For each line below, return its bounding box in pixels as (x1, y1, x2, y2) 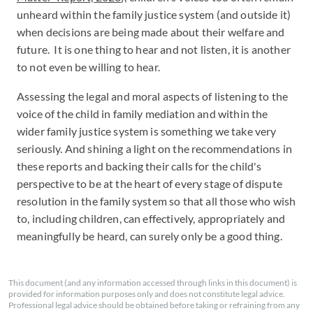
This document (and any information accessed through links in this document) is (8, 277, 297, 288)
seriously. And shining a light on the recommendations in (17, 142, 292, 155)
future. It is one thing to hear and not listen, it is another (17, 43, 291, 56)
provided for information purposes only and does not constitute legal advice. (8, 289, 285, 299)
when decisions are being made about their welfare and (17, 25, 285, 38)
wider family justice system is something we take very (17, 124, 277, 138)
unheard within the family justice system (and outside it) (17, 8, 291, 21)
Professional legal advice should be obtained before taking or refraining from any (8, 300, 300, 310)
